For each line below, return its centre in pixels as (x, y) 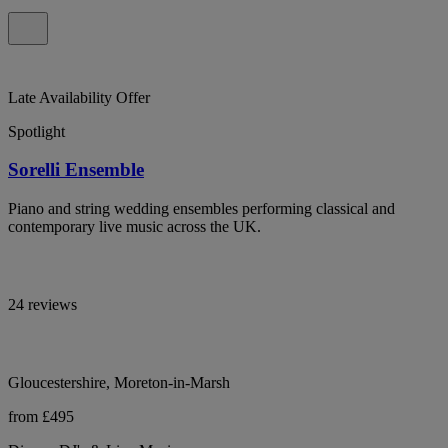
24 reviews (42, 305)
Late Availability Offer (79, 97)
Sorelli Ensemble (76, 170)
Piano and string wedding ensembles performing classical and (201, 209)
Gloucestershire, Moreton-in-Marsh (119, 383)
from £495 (41, 417)
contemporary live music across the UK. (134, 227)
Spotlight (36, 131)
